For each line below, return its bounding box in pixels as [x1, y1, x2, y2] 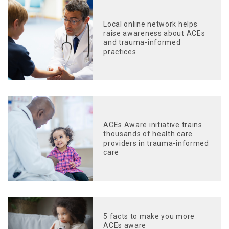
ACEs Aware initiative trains [103, 120, 202, 129]
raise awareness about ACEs [103, 29, 205, 37]
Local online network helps [103, 19, 198, 28]
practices [103, 47, 136, 56]
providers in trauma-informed [103, 139, 209, 147]
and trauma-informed [103, 38, 181, 47]
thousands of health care [103, 129, 193, 138]
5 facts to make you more [103, 212, 195, 220]
